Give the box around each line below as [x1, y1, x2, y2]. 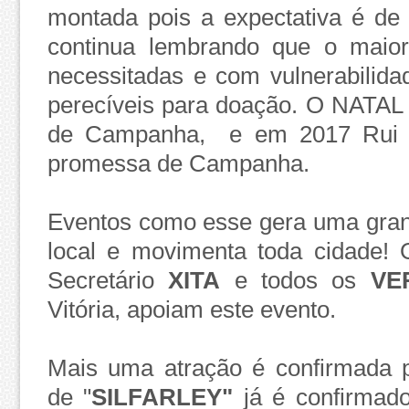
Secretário [47, 267, 169, 293]
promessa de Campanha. [47, 150, 316, 176]
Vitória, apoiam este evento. [47, 296, 342, 322]
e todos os [234, 267, 371, 293]
